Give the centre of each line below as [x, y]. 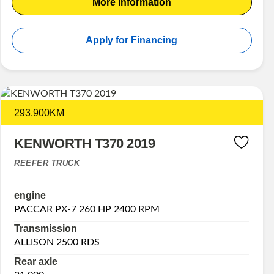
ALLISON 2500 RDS [57, 243]
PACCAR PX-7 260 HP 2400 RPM [87, 209]
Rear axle [36, 262]
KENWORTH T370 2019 [85, 143]
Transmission [46, 229]
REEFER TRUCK [47, 163]
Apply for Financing [132, 40]
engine [30, 196]
